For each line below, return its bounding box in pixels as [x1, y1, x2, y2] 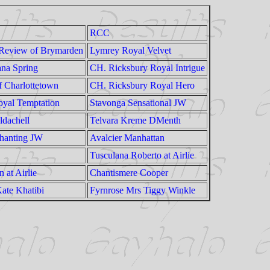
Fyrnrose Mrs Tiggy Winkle [90, 185, 195, 195]
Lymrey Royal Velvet [90, 45, 171, 55]
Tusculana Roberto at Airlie [90, 150, 194, 160]
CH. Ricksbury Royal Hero [90, 80, 195, 90]
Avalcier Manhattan [90, 133, 165, 143]
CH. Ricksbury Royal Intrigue [90, 63, 205, 73]
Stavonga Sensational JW [90, 98, 186, 108]
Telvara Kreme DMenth [90, 115, 181, 125]
